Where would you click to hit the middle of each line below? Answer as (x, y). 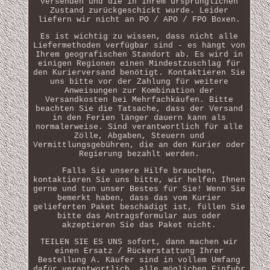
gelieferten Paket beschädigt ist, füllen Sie (139, 207)
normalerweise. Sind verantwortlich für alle (139, 127)
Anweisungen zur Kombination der (139, 90)
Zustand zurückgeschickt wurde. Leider (139, 10)
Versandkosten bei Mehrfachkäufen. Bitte (139, 99)
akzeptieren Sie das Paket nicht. (139, 225)
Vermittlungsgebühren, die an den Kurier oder (139, 145)
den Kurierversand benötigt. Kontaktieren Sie (139, 72)
